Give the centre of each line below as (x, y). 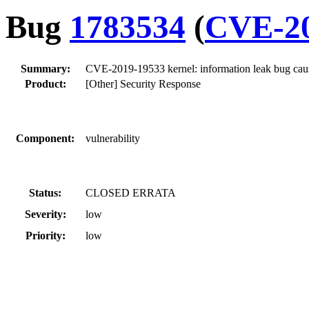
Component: (45, 138)
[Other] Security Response (143, 83)
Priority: (45, 235)
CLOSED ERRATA (131, 192)
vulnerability (113, 138)
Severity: (45, 214)
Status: (45, 192)
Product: (45, 83)
